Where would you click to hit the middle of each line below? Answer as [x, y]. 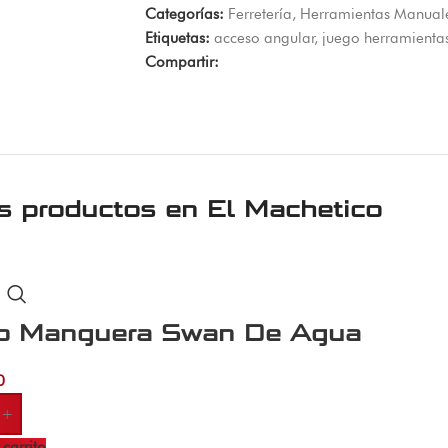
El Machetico [294, 209]
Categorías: [184, 13]
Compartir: [181, 61]
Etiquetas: [177, 37]
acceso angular [263, 37]
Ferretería [259, 13]
